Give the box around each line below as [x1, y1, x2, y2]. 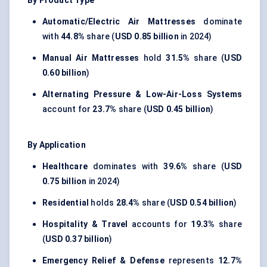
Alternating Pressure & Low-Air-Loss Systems [42, 89, 242, 100]
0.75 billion [42, 176, 87, 187]
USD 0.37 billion [45, 234, 110, 244]
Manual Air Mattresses [42, 53, 139, 63]
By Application [27, 140, 86, 150]
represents [164, 256, 218, 266]
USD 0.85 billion [114, 32, 179, 42]
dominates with [88, 162, 164, 172]
